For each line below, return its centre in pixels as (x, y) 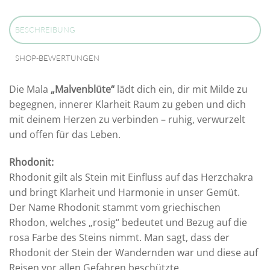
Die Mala (30, 89)
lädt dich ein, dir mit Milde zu (181, 89)
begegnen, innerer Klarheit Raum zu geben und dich (127, 105)
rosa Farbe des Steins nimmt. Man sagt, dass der (119, 237)
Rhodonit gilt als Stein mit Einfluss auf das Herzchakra (131, 177)
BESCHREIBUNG (45, 30)
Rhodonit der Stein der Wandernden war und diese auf (133, 252)
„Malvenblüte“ (83, 89)
